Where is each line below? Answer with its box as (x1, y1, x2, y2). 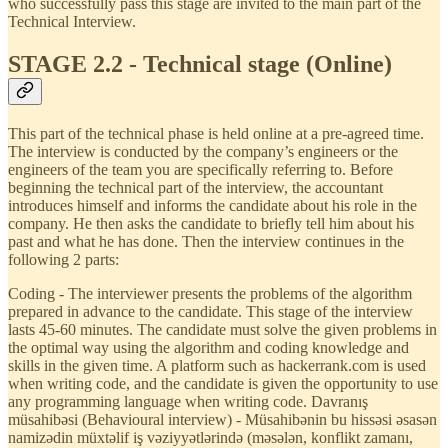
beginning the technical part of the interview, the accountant (8, 178, 383, 196)
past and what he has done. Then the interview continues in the (8, 232, 404, 250)
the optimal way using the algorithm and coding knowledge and (8, 338, 409, 356)
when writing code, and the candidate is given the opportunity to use (8, 374, 438, 392)
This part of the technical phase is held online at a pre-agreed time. (8, 124, 424, 142)
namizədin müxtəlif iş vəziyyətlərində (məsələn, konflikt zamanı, (8, 428, 413, 446)
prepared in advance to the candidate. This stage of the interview (8, 302, 413, 320)
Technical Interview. (8, 13, 136, 30)
